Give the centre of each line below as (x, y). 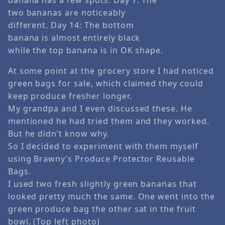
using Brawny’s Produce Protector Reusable (101, 158)
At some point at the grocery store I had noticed (111, 71)
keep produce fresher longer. (70, 96)
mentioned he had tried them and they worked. (108, 121)
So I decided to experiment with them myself (103, 146)
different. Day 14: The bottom (71, 25)
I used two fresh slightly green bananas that (102, 184)
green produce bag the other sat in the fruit (102, 209)
